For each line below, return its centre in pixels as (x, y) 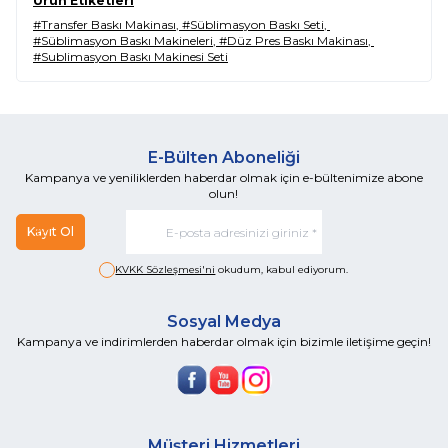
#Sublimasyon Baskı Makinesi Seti (130, 56)
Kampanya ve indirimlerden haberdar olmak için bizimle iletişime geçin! (223, 341)
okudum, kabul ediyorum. (282, 269)
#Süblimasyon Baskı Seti (253, 24)
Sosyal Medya (223, 321)
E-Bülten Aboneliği (223, 157)
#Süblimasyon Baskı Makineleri (123, 40)
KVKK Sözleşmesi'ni (165, 269)
